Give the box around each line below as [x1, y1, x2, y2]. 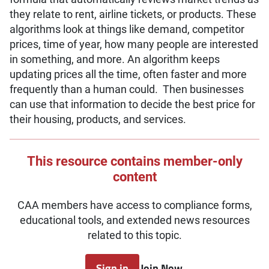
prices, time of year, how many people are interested [10, 38, 258, 52]
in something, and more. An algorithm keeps [10, 53, 220, 67]
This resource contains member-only [26, 153, 243, 169]
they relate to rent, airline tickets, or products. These [10, 8, 256, 22]
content [112, 169, 157, 185]
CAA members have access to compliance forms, [17, 198, 252, 212]
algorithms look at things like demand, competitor [10, 23, 244, 37]
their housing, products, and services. [10, 113, 191, 127]
